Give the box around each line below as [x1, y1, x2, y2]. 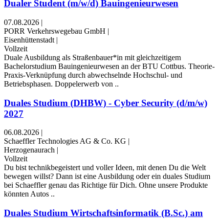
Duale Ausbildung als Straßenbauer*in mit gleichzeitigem [4, 53, 181, 62]
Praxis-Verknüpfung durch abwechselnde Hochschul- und [4, 70, 182, 79]
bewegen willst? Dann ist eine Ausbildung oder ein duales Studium [4, 172, 210, 181]
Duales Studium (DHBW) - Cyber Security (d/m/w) [4, 97, 207, 108]
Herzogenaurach [4, 146, 55, 154]
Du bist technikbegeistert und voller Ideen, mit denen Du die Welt [4, 163, 206, 172]
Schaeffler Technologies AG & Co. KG [4, 137, 126, 146]
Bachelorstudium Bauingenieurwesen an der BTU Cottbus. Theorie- [4, 62, 215, 70]
